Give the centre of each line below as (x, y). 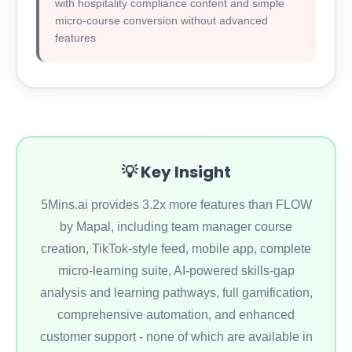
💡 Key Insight (176, 172)
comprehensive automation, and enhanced (176, 315)
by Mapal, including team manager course (176, 227)
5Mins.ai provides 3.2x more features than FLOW (176, 205)
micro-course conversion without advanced (161, 21)
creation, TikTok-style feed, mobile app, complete (176, 249)
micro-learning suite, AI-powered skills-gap (176, 271)
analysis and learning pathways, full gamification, (176, 293)
